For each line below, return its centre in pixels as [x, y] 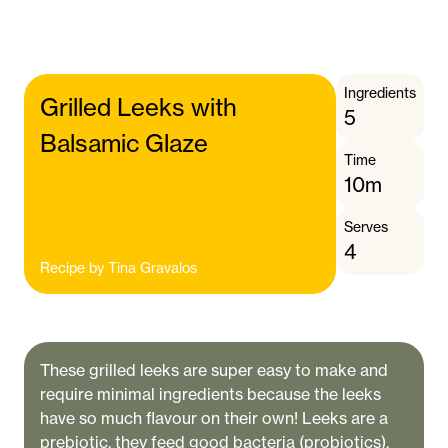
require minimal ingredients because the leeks [210, 394]
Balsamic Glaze [124, 143]
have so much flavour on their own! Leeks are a [214, 418]
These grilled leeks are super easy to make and [214, 370]
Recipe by [72, 267]
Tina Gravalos [152, 267]
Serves [366, 226]
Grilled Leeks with [138, 107]
